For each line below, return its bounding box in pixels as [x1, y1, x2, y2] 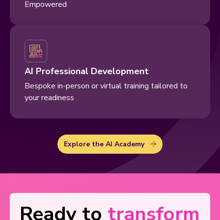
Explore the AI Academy [64, 139, 144, 149]
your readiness [25, 92, 74, 103]
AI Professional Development [25, 65, 149, 77]
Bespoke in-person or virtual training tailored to [25, 80, 188, 91]
